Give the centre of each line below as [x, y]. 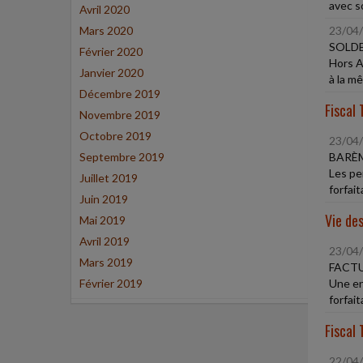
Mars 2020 [106, 30]
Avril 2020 [105, 9]
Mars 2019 [106, 262]
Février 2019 [111, 283]
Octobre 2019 [115, 136]
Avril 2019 [105, 241]
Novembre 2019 [120, 115]
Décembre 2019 [120, 94]
